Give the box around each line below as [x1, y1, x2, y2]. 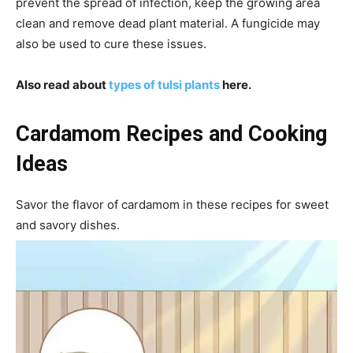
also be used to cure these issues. [16, 35, 206, 51]
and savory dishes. [16, 217, 120, 232]
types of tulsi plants [109, 76, 220, 92]
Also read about [16, 76, 109, 92]
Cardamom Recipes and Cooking [16, 121, 327, 147]
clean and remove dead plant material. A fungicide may [16, 15, 320, 31]
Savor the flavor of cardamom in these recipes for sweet [16, 196, 329, 212]
